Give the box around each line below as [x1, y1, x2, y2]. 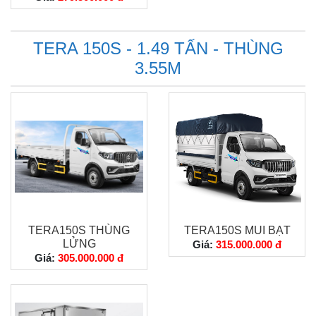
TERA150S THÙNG [28, 224, 130, 236]
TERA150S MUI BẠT [183, 224, 291, 236]
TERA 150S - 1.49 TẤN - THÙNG [32, 39, 284, 58]
